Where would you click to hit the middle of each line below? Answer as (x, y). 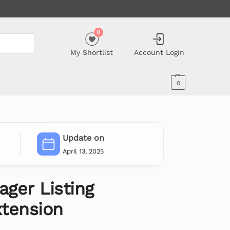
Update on (83, 138)
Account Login (159, 52)
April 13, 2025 (83, 151)
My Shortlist (92, 52)
